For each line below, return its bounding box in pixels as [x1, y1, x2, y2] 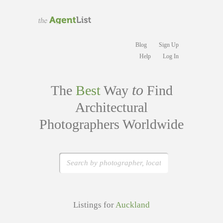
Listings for [73, 200, 115, 210]
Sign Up [159, 41, 179, 48]
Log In [163, 53, 179, 60]
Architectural [75, 100, 148, 115]
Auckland [115, 200, 150, 210]
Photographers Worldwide [39, 116, 184, 132]
